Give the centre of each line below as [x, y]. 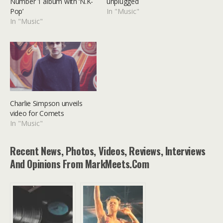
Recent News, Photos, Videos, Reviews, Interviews [108, 151]
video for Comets [37, 113]
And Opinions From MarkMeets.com [80, 164]
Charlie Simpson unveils [46, 104]
